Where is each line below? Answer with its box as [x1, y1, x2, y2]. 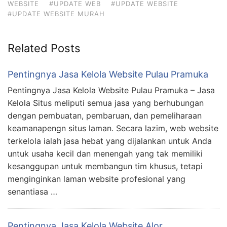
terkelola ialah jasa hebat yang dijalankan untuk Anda [8, 136, 212, 146]
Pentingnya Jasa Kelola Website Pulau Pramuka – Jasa [8, 85, 215, 96]
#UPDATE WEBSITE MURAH [8, 10, 105, 18]
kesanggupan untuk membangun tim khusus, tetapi [8, 161, 203, 172]
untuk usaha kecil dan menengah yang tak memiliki [8, 148, 203, 159]
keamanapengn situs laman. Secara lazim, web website [8, 123, 218, 134]
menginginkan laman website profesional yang [8, 174, 185, 184]
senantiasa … [8, 186, 57, 197]
